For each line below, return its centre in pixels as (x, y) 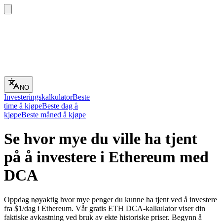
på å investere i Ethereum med (106, 157)
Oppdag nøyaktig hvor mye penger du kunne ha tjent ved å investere (110, 199)
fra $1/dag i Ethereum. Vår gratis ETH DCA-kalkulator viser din (105, 208)
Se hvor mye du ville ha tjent (101, 139)
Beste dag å (60, 106)
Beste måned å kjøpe (54, 115)
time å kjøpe (23, 106)
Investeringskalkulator (38, 97)
